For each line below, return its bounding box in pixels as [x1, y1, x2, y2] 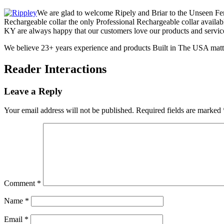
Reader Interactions [4, 62, 106, 75]
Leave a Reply [4, 85, 62, 96]
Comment [4, 179, 37, 188]
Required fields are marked [136, 106, 223, 115]
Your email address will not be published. [4, 106, 134, 115]
